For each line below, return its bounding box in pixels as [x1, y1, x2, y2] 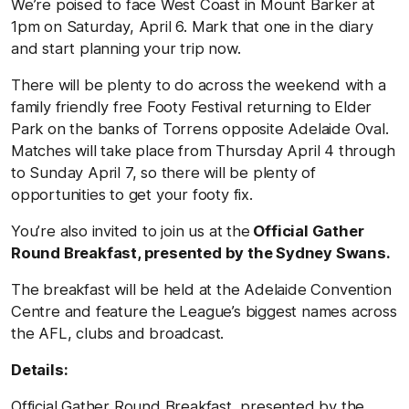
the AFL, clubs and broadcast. [11, 323, 225, 342]
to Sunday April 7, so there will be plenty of [11, 163, 316, 182]
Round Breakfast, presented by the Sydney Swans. [11, 243, 391, 262]
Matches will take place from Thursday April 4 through [11, 141, 395, 160]
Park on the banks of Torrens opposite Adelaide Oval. [11, 119, 389, 138]
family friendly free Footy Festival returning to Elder [11, 97, 372, 116]
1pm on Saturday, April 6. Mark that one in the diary [11, 16, 373, 36]
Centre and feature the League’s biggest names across [11, 301, 397, 320]
